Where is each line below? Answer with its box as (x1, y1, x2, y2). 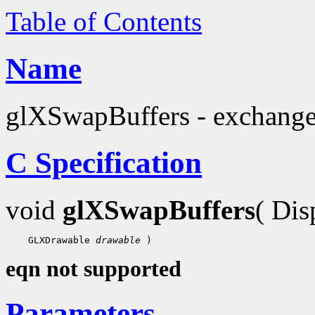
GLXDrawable (22, 234, 96, 245)
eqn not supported (6, 256, 181, 281)
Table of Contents (6, 6, 202, 37)
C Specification (6, 146, 202, 179)
